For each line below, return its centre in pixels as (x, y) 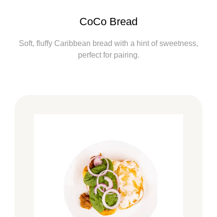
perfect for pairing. (108, 55)
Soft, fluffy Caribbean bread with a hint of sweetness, (108, 44)
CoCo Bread (108, 22)
